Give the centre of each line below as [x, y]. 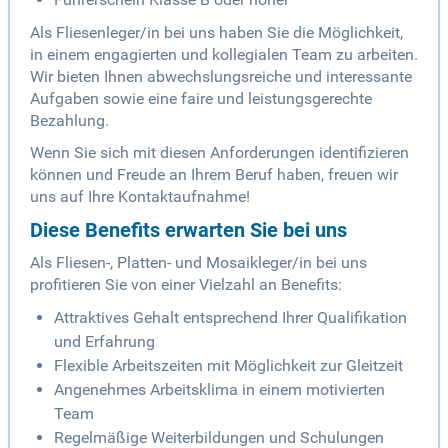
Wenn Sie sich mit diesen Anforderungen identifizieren [219, 153]
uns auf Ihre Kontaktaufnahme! [140, 197]
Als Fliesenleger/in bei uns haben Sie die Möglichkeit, [216, 33]
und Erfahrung [104, 342]
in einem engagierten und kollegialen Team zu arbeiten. [224, 55]
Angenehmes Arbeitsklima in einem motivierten [219, 390]
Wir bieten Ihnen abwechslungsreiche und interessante [221, 77]
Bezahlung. [69, 121]
